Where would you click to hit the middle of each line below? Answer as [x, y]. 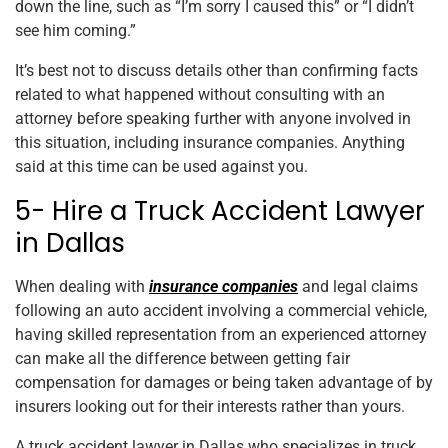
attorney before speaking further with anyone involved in [213, 119]
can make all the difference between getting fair [182, 359]
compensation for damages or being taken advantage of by [224, 383]
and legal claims [358, 287]
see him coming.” [75, 31]
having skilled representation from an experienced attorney [221, 335]
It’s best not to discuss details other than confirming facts [216, 71]
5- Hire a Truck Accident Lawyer [220, 211]
